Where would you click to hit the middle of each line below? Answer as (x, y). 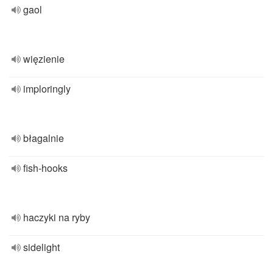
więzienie (44, 59)
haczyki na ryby (57, 217)
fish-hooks (45, 168)
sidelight (41, 247)
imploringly (47, 89)
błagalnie (44, 138)
